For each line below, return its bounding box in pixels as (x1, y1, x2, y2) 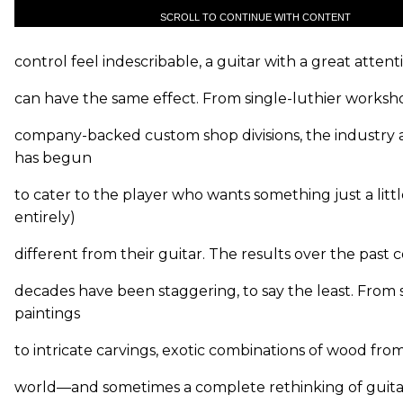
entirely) (14, 209, 76, 226)
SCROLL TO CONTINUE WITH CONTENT (159, 12, 351, 22)
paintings (14, 305, 80, 322)
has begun (14, 149, 92, 166)
